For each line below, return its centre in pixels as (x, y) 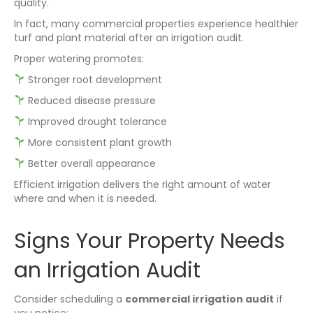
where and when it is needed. (85, 198)
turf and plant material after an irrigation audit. (129, 37)
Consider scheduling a (70, 299)
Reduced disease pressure (90, 100)
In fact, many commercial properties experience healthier (156, 23)
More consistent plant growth (98, 142)
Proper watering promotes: (79, 58)
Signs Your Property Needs (150, 241)
